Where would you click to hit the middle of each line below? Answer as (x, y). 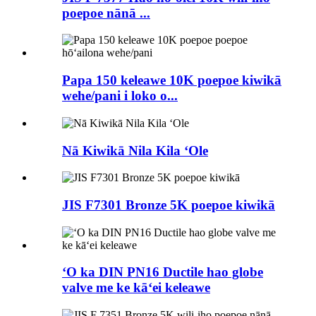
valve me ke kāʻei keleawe (136, 288)
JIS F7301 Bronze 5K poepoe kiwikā (169, 205)
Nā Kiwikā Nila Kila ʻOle (135, 150)
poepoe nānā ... (106, 13)
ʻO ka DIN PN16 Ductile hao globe (163, 272)
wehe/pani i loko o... (120, 96)
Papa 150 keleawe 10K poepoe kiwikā (172, 80)
